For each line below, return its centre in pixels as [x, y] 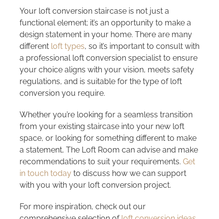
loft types [67, 46]
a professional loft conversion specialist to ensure [108, 58]
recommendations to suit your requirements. [101, 162]
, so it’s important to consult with [142, 46]
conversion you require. [62, 93]
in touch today [45, 174]
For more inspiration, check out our [82, 207]
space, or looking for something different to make [108, 138]
